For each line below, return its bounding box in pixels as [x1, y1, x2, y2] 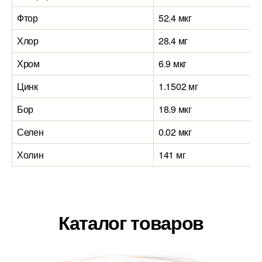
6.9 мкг [158, 57, 187, 70]
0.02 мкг [158, 125, 192, 139]
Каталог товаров [58, 209, 204, 236]
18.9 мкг [158, 102, 192, 116]
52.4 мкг [158, 11, 192, 25]
